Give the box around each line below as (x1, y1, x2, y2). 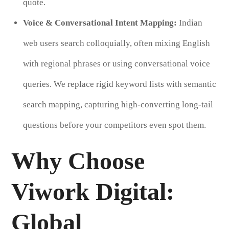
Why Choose (11, 147, 145, 174)
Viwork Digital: (11, 177, 175, 205)
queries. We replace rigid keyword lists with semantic (22, 79, 216, 89)
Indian (176, 17, 202, 28)
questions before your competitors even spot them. (22, 120, 206, 130)
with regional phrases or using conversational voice (22, 58, 210, 68)
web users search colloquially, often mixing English (22, 38, 210, 48)
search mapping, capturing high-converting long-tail (22, 99, 213, 109)
